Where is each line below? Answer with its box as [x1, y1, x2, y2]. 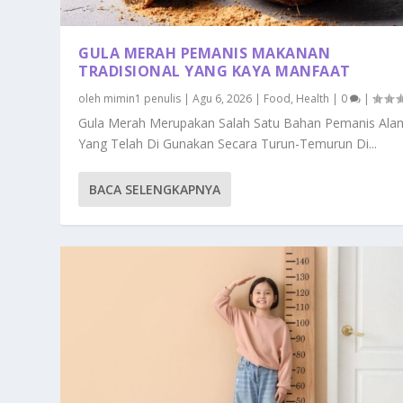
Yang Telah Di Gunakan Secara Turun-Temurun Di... [78, 135, 378, 153]
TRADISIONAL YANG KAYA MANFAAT [78, 61, 351, 82]
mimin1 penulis [103, 91, 182, 107]
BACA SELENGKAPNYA [89, 181, 221, 199]
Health [296, 91, 330, 107]
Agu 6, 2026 [193, 91, 253, 107]
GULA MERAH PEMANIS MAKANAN [78, 43, 331, 64]
